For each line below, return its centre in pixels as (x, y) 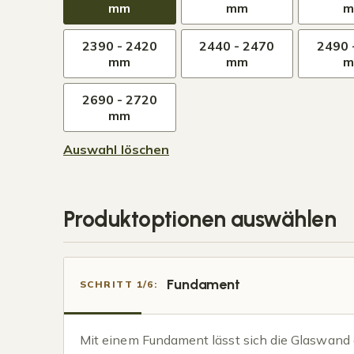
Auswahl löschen (116, 149)
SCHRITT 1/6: (119, 284)
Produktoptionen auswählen (200, 219)
